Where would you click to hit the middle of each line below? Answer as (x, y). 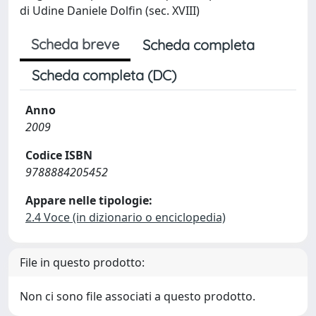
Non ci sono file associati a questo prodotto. (138, 296)
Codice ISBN (59, 155)
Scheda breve (75, 44)
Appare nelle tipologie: (89, 200)
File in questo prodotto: (82, 262)
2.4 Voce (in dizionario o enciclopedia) (126, 217)
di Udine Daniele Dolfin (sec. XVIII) (110, 11)
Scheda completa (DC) (104, 75)
